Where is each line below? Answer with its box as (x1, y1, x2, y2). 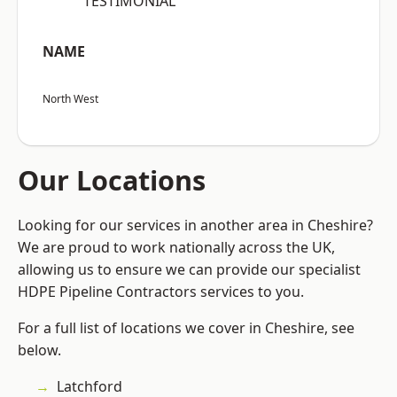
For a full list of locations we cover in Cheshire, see (18, 318, 354, 339)
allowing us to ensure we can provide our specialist (18, 260, 361, 280)
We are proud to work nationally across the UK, (18, 237, 335, 258)
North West (43, 91, 98, 107)
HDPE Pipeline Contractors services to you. (18, 282, 304, 302)
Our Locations (18, 161, 206, 199)
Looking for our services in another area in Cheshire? (18, 215, 373, 236)
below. (18, 340, 61, 361)
